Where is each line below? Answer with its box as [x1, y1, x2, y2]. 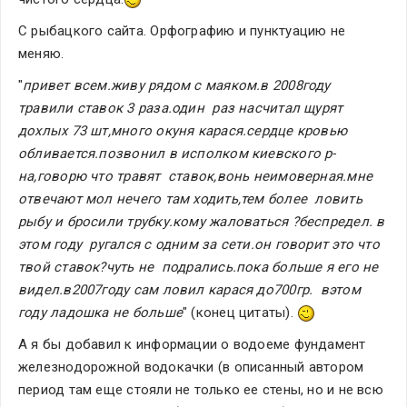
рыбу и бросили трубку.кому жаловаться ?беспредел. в [18, 213, 385, 230]
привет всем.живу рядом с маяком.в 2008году [23, 76, 331, 94]
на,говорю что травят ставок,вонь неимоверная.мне [18, 167, 373, 184]
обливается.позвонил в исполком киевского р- [18, 144, 336, 162]
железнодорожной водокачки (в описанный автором [18, 358, 364, 375]
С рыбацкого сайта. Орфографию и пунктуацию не [18, 22, 346, 39]
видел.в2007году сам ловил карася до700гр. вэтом [18, 281, 361, 298]
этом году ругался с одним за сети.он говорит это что [18, 235, 380, 253]
